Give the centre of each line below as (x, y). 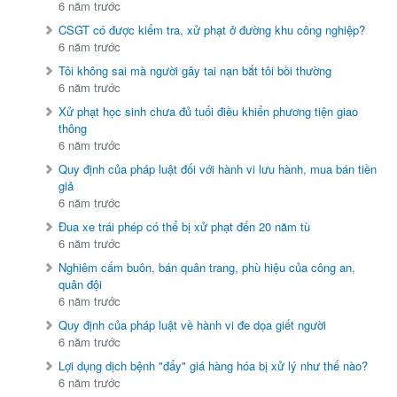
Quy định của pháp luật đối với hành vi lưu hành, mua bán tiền (218, 169)
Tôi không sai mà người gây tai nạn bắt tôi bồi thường (195, 71)
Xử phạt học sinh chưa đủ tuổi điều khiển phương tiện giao (209, 112)
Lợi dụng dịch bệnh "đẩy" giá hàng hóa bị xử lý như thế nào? (214, 366)
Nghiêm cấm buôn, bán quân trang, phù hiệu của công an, (207, 268)
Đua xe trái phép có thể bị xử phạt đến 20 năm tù (185, 227)
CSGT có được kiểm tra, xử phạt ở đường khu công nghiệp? (212, 30)
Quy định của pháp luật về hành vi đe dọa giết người (193, 325)
